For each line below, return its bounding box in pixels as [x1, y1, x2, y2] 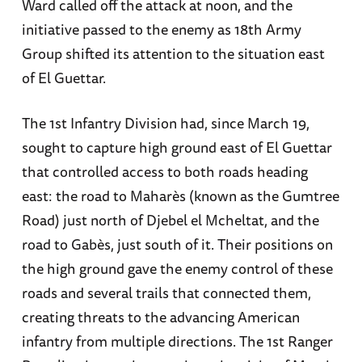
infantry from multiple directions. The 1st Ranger [21, 329, 333, 352]
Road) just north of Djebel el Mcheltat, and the [21, 208, 319, 231]
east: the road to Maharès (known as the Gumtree [21, 183, 339, 207]
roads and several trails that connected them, [21, 280, 311, 304]
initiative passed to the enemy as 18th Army [21, 18, 301, 41]
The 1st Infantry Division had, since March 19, [21, 111, 309, 134]
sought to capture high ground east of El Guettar [21, 135, 332, 158]
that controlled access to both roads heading [21, 159, 308, 183]
